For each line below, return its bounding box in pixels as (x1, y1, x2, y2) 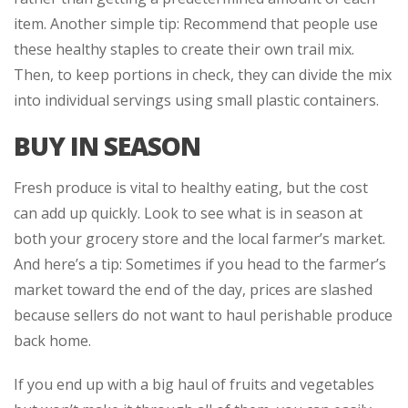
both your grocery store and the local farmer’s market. (14, 228, 385, 249)
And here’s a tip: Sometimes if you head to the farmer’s (14, 253, 386, 274)
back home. (14, 330, 91, 351)
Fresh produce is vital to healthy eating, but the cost (14, 177, 368, 198)
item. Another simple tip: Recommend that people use (14, 13, 378, 34)
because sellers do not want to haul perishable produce (14, 304, 393, 325)
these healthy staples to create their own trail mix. (14, 38, 354, 59)
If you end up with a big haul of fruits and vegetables (14, 373, 374, 394)
